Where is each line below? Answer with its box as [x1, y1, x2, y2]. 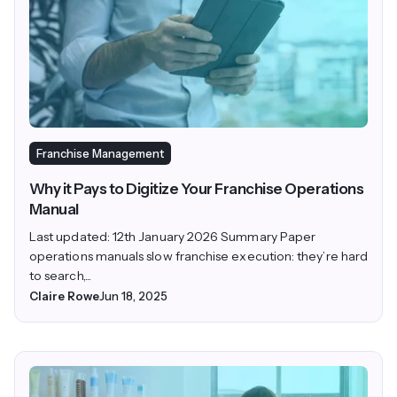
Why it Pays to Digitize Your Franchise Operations [29, 180, 364, 198]
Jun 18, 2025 [99, 289, 167, 304]
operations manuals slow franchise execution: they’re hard [29, 248, 368, 265]
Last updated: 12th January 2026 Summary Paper [29, 229, 316, 245]
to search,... [29, 268, 91, 284]
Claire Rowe [29, 289, 99, 304]
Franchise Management [36, 146, 164, 161]
